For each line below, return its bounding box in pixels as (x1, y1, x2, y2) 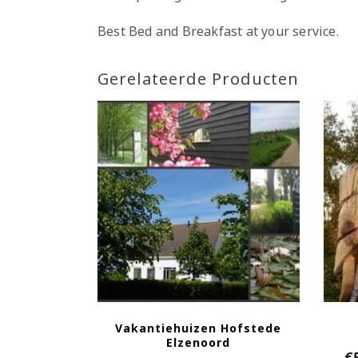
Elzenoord (166, 335, 231, 350)
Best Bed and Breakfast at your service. (97, 22, 339, 40)
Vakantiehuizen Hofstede (115, 320, 282, 336)
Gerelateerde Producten (97, 67, 299, 89)
